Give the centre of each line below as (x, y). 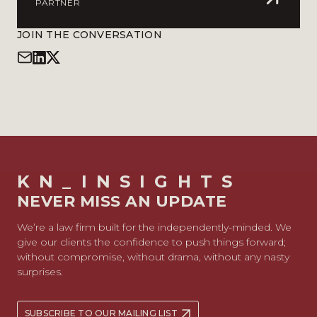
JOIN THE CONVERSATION (90, 35)
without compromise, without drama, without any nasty (153, 257)
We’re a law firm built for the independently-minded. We (154, 227)
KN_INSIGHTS (129, 181)
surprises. (40, 272)
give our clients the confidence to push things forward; (151, 242)
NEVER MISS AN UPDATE (122, 201)
